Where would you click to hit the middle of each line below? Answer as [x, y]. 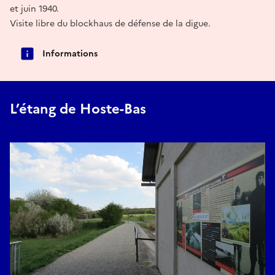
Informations [70, 53]
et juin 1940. [34, 9]
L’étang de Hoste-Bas [78, 109]
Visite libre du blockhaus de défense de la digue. [110, 23]
